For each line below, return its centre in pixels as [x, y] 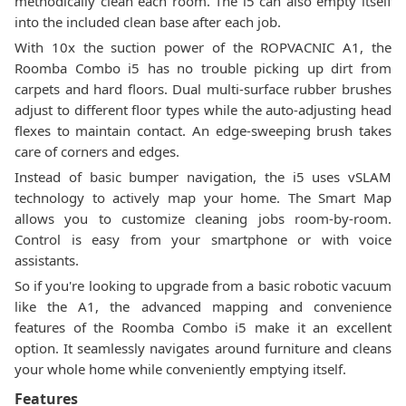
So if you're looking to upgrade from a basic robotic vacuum [203, 285]
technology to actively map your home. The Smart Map [203, 198]
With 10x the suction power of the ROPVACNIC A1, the [203, 47]
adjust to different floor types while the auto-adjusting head [203, 110]
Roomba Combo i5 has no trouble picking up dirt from [203, 68]
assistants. [47, 260]
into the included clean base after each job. [148, 22]
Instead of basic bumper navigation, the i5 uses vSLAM [203, 177]
